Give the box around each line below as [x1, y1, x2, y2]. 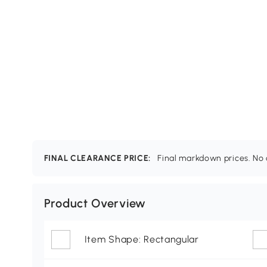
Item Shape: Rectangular [84, 234, 199, 246]
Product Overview [44, 196, 146, 211]
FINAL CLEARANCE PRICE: [44, 153, 156, 164]
